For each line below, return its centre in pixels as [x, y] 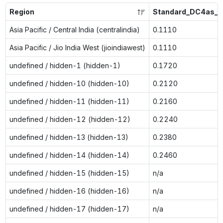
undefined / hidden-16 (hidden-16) [69, 191]
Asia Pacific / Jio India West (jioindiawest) [77, 47]
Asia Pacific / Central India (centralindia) [74, 29]
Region [22, 11]
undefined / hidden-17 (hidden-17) [69, 209]
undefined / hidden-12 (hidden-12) [70, 119]
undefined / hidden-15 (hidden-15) [69, 173]
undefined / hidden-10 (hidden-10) [69, 83]
